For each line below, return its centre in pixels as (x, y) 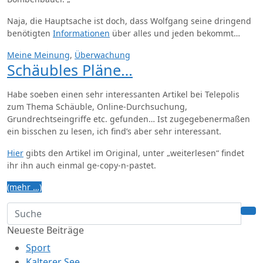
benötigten (30, 33)
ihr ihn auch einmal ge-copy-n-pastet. (82, 165)
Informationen (81, 33)
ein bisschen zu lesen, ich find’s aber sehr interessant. (114, 131)
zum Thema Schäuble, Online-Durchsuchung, (97, 107)
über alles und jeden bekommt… (175, 33)
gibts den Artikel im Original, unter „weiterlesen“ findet (134, 153)
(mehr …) (24, 187)
